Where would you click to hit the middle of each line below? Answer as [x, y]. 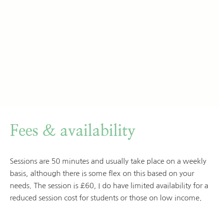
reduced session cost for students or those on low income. [106, 198]
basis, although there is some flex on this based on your [102, 174]
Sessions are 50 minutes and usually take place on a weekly [108, 161]
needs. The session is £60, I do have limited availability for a [109, 186]
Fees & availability [73, 131]
